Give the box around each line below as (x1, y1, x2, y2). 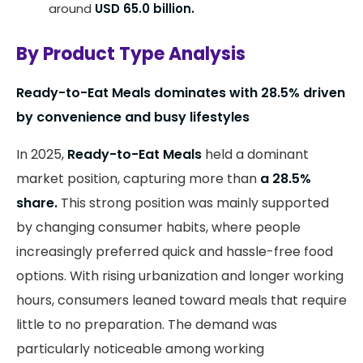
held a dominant (202, 144, 309, 164)
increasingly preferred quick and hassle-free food (16, 241, 333, 261)
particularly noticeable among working (16, 339, 264, 358)
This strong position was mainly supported (58, 193, 329, 212)
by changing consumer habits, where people (16, 217, 301, 237)
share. (16, 193, 58, 212)
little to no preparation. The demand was (16, 314, 277, 334)
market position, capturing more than (16, 169, 260, 188)
